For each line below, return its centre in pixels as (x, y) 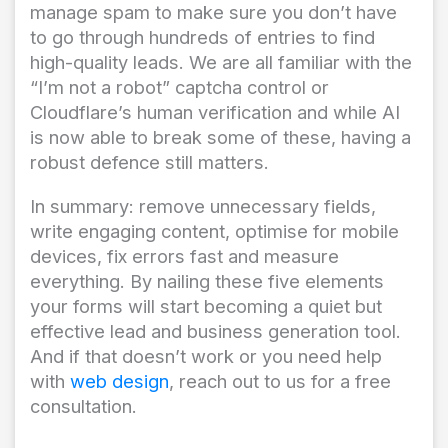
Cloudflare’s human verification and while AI (215, 112)
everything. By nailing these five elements (207, 280)
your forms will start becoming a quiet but (206, 305)
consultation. (83, 405)
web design (119, 380)
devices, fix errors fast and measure (184, 255)
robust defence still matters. (149, 162)
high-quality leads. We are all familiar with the (221, 62)
